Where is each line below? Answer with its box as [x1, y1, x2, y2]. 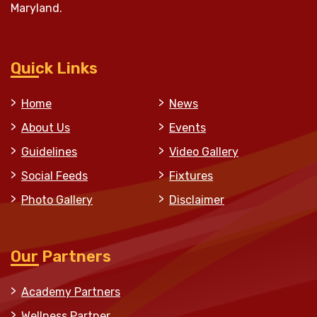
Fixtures [169, 168, 213, 183]
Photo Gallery [21, 192, 93, 207]
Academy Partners [21, 284, 120, 299]
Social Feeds [21, 168, 88, 183]
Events [169, 120, 206, 134]
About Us [21, 120, 70, 134]
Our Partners [11, 246, 111, 266]
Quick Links [11, 58, 98, 78]
